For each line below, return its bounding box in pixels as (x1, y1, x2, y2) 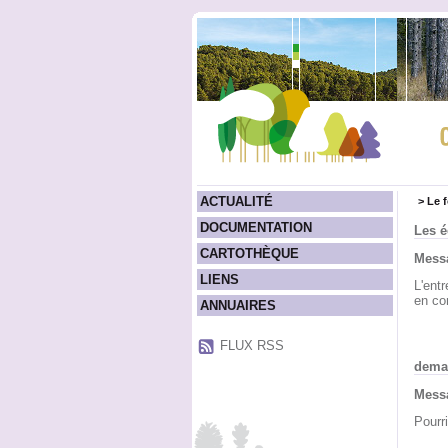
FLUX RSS (219, 337, 284, 353)
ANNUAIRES (199, 298, 276, 313)
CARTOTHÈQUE (199, 246, 299, 261)
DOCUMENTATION (199, 220, 312, 235)
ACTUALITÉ (199, 194, 273, 209)
